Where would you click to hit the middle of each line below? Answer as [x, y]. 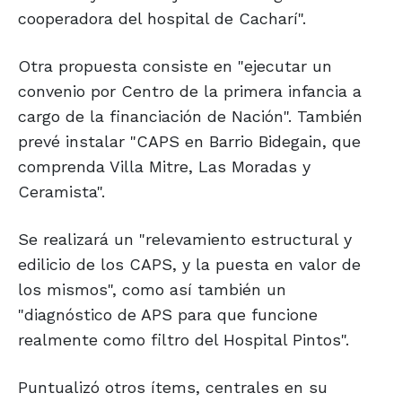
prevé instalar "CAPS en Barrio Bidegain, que [189, 142]
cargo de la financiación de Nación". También [190, 117]
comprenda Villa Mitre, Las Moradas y [164, 167]
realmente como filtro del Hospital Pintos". [184, 340]
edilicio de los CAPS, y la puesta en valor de [189, 265]
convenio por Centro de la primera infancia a [190, 92]
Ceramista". [61, 192]
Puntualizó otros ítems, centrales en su [173, 388]
